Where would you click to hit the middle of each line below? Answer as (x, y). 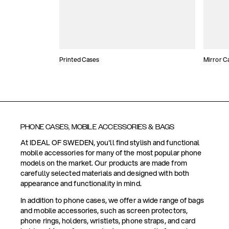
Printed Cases (79, 60)
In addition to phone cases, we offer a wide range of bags (112, 201)
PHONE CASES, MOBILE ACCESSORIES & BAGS (98, 127)
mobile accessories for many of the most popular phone (111, 153)
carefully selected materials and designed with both (105, 174)
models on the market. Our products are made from (104, 163)
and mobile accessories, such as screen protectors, (104, 211)
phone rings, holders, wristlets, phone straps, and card (108, 221)
